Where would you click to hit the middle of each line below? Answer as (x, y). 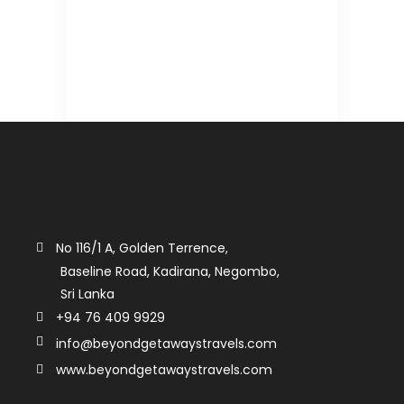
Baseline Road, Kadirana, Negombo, (170, 271)
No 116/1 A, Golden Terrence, (142, 248)
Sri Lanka (87, 294)
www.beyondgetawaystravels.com (164, 370)
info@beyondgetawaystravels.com (166, 343)
